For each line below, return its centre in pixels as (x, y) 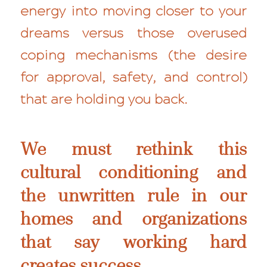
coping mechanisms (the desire (133, 55)
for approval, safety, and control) (133, 77)
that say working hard (133, 242)
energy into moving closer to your (133, 11)
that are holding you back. (103, 100)
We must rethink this (133, 149)
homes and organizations (133, 219)
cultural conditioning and (133, 172)
